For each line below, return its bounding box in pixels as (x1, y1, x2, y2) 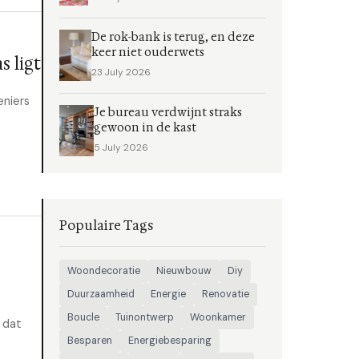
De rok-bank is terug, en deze (91, 30, 256, 45)
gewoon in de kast (94, 120, 197, 135)
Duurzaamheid (67, 288, 135, 301)
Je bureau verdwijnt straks (94, 105, 243, 120)
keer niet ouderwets (91, 45, 205, 60)
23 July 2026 (91, 66, 151, 79)
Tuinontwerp (115, 311, 174, 324)
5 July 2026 (94, 141, 149, 154)
